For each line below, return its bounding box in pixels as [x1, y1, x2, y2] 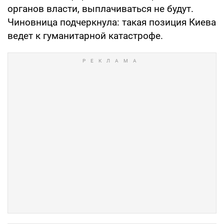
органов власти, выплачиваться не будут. [7, 2, 193, 14]
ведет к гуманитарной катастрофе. [7, 29, 163, 41]
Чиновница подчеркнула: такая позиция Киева [7, 16, 216, 28]
